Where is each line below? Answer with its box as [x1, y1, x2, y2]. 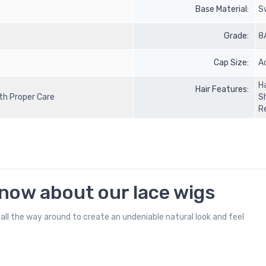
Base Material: [195, 4, 249, 15]
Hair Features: [195, 84, 249, 95]
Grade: [224, 31, 249, 42]
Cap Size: [214, 58, 249, 68]
